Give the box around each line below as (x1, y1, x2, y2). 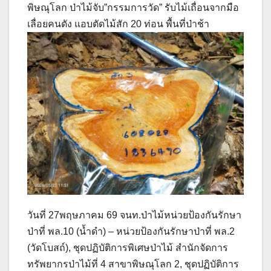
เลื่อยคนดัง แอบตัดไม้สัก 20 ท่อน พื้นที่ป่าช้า (27, 19, 209, 30)
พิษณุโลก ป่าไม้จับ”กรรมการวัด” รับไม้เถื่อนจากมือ (27, 2, 239, 13)
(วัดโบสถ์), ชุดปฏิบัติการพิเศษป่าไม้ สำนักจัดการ (27, 242, 228, 253)
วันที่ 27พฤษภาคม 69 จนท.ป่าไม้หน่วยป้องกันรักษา (27, 209, 241, 220)
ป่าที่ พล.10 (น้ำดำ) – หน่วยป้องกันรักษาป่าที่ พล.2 (27, 226, 235, 237)
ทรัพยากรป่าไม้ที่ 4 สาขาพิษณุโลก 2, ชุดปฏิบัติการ (27, 258, 239, 269)
